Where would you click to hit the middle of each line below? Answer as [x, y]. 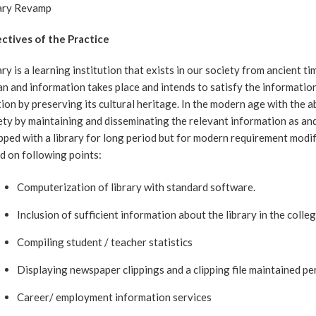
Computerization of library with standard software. [136, 187]
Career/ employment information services [114, 297]
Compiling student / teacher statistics [105, 242]
